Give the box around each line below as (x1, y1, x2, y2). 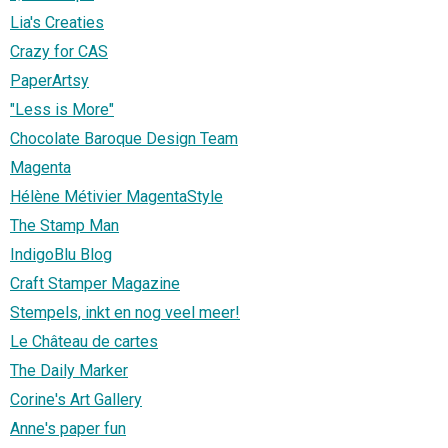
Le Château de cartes (10, 332, 158, 352)
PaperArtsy (10, 71, 89, 91)
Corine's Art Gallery (10, 390, 142, 410)
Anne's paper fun (10, 419, 126, 439)
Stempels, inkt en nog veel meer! (10, 303, 240, 323)
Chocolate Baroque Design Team (10, 129, 238, 149)
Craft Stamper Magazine (10, 274, 180, 294)
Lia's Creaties (10, 13, 104, 33)
